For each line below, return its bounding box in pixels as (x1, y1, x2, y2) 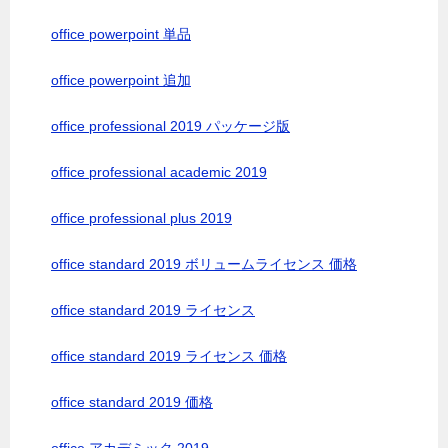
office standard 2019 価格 (51, 394, 213, 410)
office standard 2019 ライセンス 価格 (51, 348, 287, 364)
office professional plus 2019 (51, 210, 232, 226)
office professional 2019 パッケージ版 (51, 118, 290, 134)
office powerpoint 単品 (51, 26, 191, 42)
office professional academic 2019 (51, 164, 267, 180)
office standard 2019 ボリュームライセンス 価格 (51, 256, 357, 272)
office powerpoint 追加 (51, 72, 191, 88)
